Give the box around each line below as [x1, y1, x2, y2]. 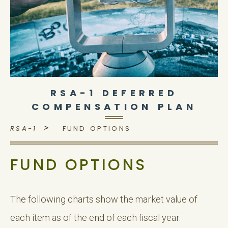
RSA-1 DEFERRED [50, 87, 178, 99]
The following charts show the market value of [10, 194, 197, 205]
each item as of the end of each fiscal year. [10, 212, 181, 223]
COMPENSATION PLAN [32, 100, 196, 113]
